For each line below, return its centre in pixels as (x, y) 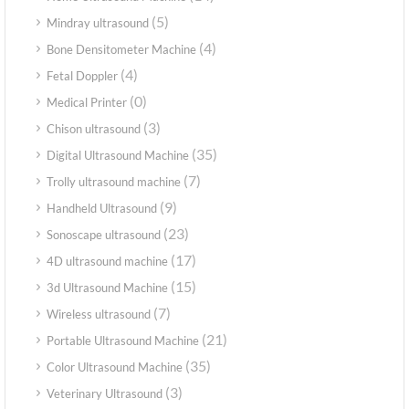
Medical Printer (87, 102)
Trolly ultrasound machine (114, 181)
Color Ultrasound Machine (115, 367)
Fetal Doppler (82, 75)
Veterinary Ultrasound (105, 393)
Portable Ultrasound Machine (123, 340)
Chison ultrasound (94, 128)
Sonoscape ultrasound (104, 234)
